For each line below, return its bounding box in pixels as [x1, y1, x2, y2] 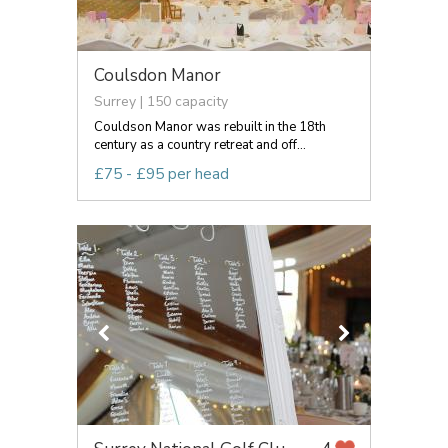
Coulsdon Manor [94, 63, 221, 87]
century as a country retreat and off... [94, 135, 306, 154]
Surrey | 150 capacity [94, 91, 228, 111]
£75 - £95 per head [94, 163, 229, 184]
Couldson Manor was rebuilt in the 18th [94, 117, 326, 136]
